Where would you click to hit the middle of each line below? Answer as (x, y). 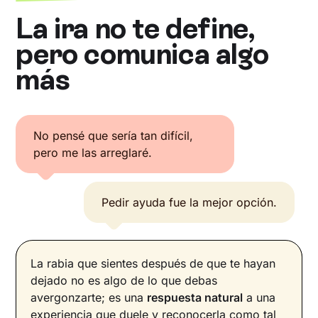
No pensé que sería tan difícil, (114, 136)
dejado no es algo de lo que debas (124, 281)
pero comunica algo (142, 54)
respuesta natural (195, 298)
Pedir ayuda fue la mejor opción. (190, 203)
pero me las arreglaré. (93, 153)
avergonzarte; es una (89, 298)
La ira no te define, (135, 29)
